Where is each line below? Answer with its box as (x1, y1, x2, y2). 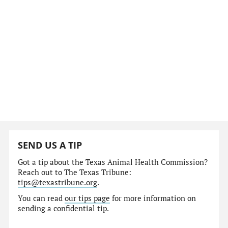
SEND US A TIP (18, 139, 82, 152)
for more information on (110, 193, 196, 203)
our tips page (65, 193, 110, 203)
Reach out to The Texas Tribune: (18, 167, 132, 177)
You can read (18, 193, 65, 203)
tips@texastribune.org (18, 177, 98, 187)
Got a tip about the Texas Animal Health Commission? (18, 157, 208, 167)
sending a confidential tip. (18, 203, 109, 213)
